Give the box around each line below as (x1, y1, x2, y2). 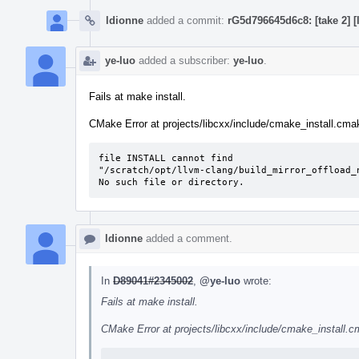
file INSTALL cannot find (99, 152, 233, 163)
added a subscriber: (135, 54, 233, 67)
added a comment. (143, 232, 232, 244)
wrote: (240, 274, 272, 287)
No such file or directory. (99, 176, 244, 188)
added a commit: (143, 14, 228, 26)
